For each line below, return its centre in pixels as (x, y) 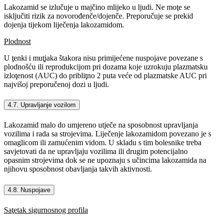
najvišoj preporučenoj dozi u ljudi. (56, 85)
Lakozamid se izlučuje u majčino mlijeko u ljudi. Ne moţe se (97, 7)
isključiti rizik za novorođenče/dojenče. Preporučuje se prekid (99, 16)
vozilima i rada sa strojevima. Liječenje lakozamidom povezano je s (108, 134)
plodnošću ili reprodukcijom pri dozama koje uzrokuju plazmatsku (106, 67)
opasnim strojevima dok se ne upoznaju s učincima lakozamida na (105, 160)
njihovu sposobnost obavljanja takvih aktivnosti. (78, 169)
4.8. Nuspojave (29, 190)
